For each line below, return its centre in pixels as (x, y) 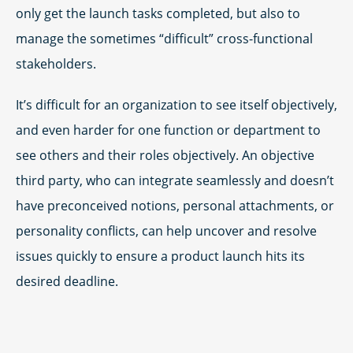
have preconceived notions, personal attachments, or (175, 206)
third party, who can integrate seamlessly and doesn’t (175, 180)
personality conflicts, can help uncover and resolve (166, 231)
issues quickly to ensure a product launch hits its (160, 256)
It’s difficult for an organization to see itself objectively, (176, 105)
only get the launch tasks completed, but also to (158, 13)
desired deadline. (67, 281)
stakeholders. (56, 64)
